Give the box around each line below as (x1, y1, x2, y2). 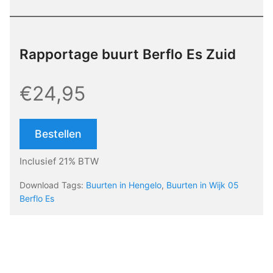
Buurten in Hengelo (86, 180, 161, 191)
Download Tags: (19, 180, 86, 191)
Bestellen (35, 127, 82, 141)
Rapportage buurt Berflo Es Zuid (19, 46, 236, 63)
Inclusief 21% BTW (19, 155, 99, 168)
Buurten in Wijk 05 (166, 180, 239, 191)
